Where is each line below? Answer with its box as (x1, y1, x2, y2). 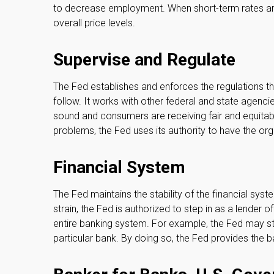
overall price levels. (53, 17, 135, 29)
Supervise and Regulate (53, 50, 235, 70)
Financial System (53, 157, 185, 177)
